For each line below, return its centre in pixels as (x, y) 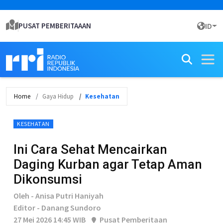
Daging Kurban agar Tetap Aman (108, 164)
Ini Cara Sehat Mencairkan (90, 149)
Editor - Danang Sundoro (57, 208)
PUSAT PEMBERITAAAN (55, 26)
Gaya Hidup (58, 96)
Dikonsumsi (48, 179)
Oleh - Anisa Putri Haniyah (58, 196)
